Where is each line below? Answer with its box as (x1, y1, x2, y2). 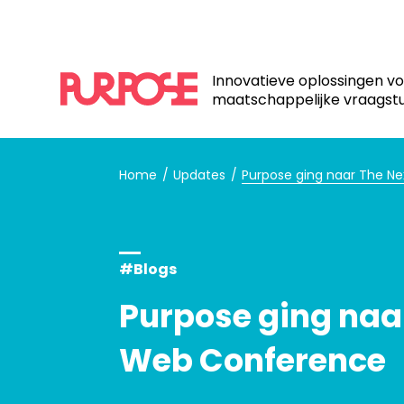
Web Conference (119, 338, 386, 383)
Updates (172, 166, 225, 185)
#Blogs (119, 259, 177, 280)
